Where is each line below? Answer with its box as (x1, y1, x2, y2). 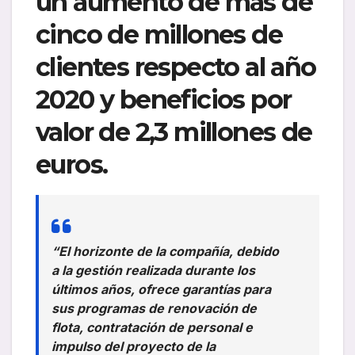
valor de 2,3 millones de (36, 116, 312, 148)
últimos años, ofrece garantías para (52, 281, 271, 298)
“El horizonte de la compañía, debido (52, 243, 279, 260)
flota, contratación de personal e (52, 319, 253, 336)
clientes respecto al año (36, 52, 316, 83)
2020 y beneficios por (36, 84, 292, 116)
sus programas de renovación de (52, 300, 257, 317)
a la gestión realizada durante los (52, 262, 255, 279)
